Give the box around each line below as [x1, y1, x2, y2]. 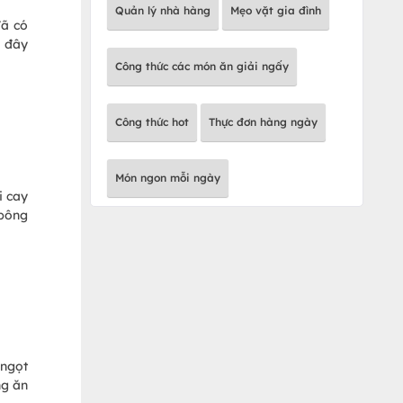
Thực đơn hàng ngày [209, 115, 318, 129]
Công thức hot [115, 115, 189, 129]
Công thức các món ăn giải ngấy [115, 59, 289, 73]
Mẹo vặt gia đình [230, 4, 321, 17]
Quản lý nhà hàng [115, 4, 210, 17]
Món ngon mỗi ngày [115, 171, 220, 184]
